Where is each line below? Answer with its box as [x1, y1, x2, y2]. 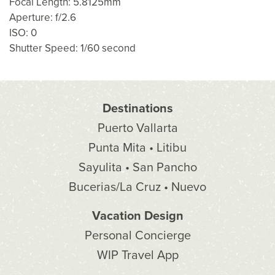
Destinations [102, 101, 173, 117]
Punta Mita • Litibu [88, 141, 187, 156]
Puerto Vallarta [97, 121, 178, 136]
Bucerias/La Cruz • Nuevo [69, 180, 206, 195]
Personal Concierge [84, 228, 191, 244]
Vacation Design [91, 209, 184, 224]
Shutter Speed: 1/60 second [9, 42, 136, 55]
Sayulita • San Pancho [78, 160, 197, 176]
